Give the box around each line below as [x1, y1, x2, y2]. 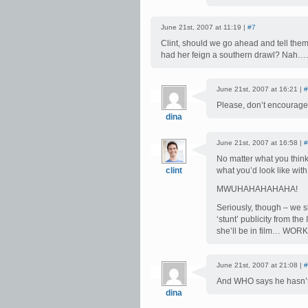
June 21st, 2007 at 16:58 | [217, 139, 304, 146]
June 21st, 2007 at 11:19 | [161, 23, 247, 31]
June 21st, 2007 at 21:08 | [217, 261, 304, 269]
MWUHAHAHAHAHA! [217, 184, 298, 194]
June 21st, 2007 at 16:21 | [217, 85, 304, 93]
